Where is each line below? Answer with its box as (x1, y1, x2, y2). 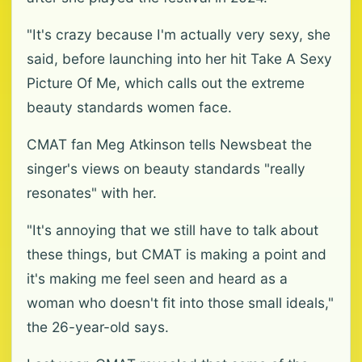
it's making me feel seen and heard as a (27, 270, 288, 287)
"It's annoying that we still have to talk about (27, 221, 318, 238)
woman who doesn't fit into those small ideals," (27, 294, 334, 311)
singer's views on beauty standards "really (27, 160, 305, 177)
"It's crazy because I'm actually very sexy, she (27, 26, 330, 43)
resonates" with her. (27, 184, 157, 201)
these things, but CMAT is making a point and (27, 246, 326, 263)
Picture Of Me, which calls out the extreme (27, 74, 305, 91)
